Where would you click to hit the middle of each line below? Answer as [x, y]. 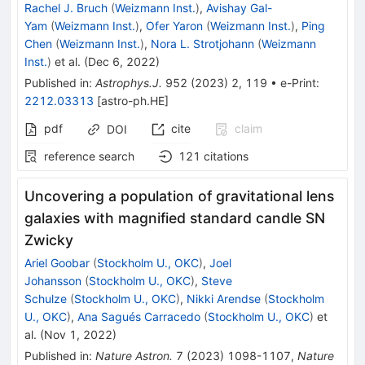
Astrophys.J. [129, 82]
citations [226, 156]
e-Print [298, 82]
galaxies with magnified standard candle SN [175, 218]
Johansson [53, 280]
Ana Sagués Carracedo [139, 316]
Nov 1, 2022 [78, 334]
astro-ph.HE [133, 100]
